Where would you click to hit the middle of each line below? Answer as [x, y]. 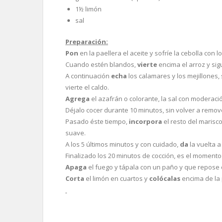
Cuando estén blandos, [101, 64]
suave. [76, 133]
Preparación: [87, 42]
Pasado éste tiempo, [97, 121]
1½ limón [88, 9]
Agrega [78, 99]
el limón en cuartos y [117, 178]
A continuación [87, 76]
